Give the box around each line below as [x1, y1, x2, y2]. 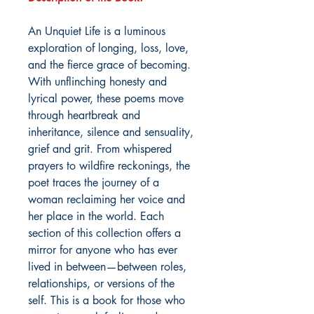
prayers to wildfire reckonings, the [28, 158, 190, 174]
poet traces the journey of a [28, 175, 159, 191]
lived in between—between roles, [28, 259, 186, 275]
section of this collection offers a [28, 226, 181, 241]
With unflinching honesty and [28, 74, 167, 90]
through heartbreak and [28, 108, 140, 123]
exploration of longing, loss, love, [28, 41, 189, 56]
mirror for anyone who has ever [28, 243, 177, 258]
